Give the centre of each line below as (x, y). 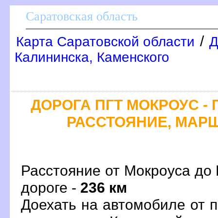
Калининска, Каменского (92, 57)
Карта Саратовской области (105, 42)
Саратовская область (82, 16)
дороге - (51, 187)
